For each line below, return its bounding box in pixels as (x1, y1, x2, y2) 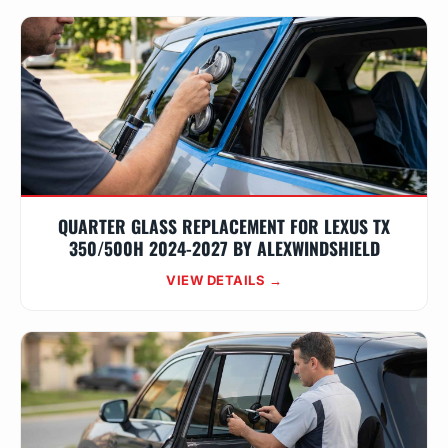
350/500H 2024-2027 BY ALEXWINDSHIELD (68, 235, 380, 261)
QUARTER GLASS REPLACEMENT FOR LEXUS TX (58, 213, 390, 239)
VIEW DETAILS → (166, 272, 282, 288)
